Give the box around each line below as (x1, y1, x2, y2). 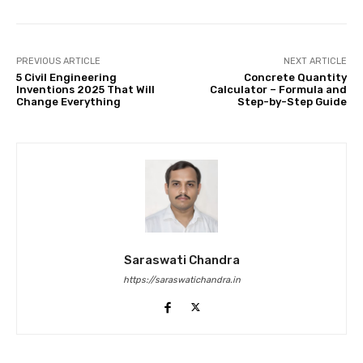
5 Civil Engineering (16, 71, 117, 84)
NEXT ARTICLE (283, 56, 347, 67)
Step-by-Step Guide (237, 96, 347, 109)
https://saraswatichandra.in (122, 275, 241, 286)
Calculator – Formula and (209, 83, 347, 96)
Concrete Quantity (243, 71, 347, 84)
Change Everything (16, 96, 121, 109)
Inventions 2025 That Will (16, 83, 155, 96)
